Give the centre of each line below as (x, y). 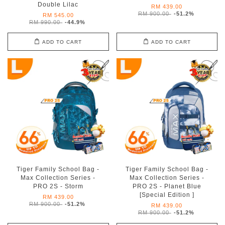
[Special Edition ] (167, 195)
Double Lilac (58, 5)
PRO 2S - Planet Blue (167, 186)
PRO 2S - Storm (58, 186)
